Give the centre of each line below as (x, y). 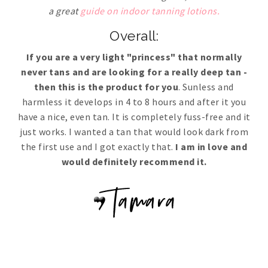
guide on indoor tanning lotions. (150, 10)
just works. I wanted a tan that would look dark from (134, 131)
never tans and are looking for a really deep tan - (134, 71)
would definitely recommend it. (134, 161)
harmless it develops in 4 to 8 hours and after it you (134, 101)
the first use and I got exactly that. (97, 146)
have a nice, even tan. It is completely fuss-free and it (134, 116)
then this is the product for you (106, 86)
